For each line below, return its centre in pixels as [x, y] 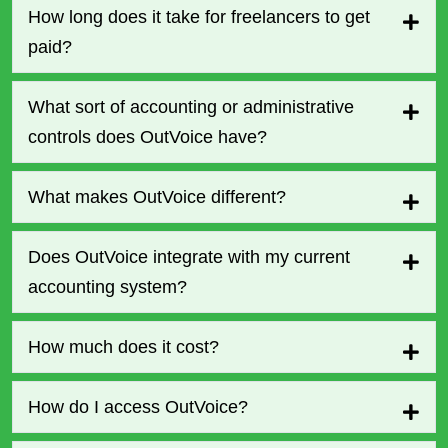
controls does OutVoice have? [147, 136]
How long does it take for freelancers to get [199, 16]
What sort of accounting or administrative [191, 106]
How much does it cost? [123, 346]
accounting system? [107, 286]
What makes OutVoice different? [157, 196]
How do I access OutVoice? [138, 406]
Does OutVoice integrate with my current [189, 256]
